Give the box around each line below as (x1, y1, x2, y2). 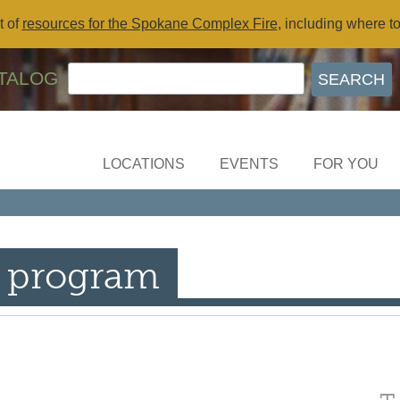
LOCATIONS (103, 156, 186, 172)
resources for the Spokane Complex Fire (21, 16, 278, 31)
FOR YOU (313, 156, 379, 172)
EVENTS (220, 156, 279, 172)
